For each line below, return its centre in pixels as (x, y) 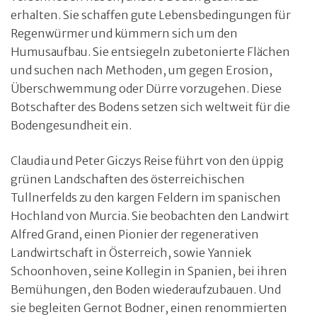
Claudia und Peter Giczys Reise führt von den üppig (147, 160)
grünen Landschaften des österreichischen (128, 179)
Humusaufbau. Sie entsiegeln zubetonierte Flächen (150, 51)
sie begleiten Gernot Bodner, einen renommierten (149, 307)
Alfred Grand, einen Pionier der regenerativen (135, 234)
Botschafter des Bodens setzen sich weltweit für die (150, 106)
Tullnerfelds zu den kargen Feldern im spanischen (146, 197)
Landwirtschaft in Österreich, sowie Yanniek (131, 252)
